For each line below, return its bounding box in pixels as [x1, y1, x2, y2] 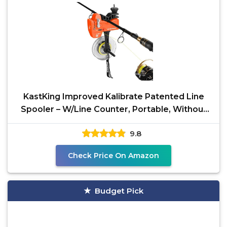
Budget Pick [95, 186, 143, 196]
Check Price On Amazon [68, 151, 159, 160]
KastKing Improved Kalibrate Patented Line [23, 92, 204, 101]
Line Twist [92, 117, 135, 127]
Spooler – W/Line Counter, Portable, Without [20, 104, 207, 114]
